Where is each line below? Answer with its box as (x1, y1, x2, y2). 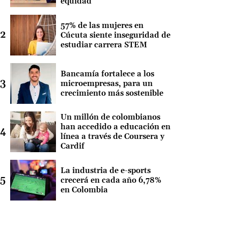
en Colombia (60, 185, 108, 195)
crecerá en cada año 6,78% (60, 175, 161, 185)
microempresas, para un (60, 78, 153, 89)
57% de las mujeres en (60, 20, 144, 31)
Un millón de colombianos (60, 112, 160, 123)
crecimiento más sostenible (60, 88, 163, 98)
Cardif (60, 141, 84, 152)
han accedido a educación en (60, 122, 170, 132)
